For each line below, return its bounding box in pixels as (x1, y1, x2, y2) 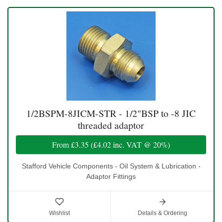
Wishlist (49, 210, 70, 217)
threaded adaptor (78, 118, 144, 132)
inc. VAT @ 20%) (111, 139, 170, 150)
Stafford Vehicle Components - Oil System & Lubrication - (21, 162, 201, 170)
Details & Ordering (137, 210, 187, 217)
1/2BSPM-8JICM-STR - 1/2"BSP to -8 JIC (26, 107, 196, 120)
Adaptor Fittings (86, 172, 136, 181)
